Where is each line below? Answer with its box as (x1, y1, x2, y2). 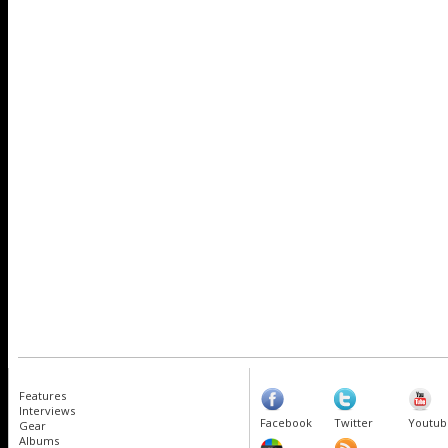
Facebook (260, 414, 312, 430)
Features (19, 387, 66, 403)
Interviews (19, 402, 75, 418)
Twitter (334, 414, 373, 430)
